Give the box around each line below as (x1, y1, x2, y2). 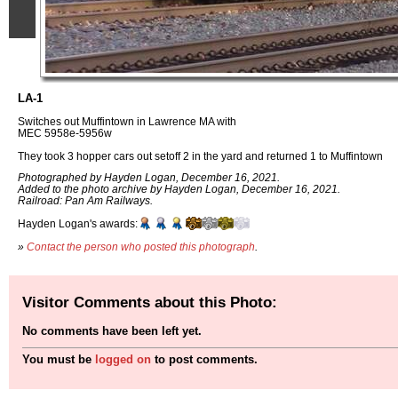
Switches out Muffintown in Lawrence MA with (18, 115, 236, 127)
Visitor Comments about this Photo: (22, 292, 277, 311)
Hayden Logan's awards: (18, 218, 138, 230)
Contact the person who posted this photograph (27, 240, 255, 252)
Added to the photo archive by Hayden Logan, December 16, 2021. (18, 183, 340, 195)
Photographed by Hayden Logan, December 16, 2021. (18, 171, 280, 184)
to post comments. (151, 353, 258, 367)
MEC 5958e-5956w (18, 126, 112, 139)
